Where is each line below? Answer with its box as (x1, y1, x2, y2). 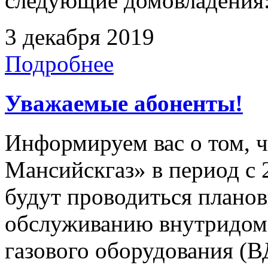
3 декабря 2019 (5, 23, 154, 50)
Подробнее (5, 50, 114, 77)
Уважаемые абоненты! (5, 90, 243, 117)
